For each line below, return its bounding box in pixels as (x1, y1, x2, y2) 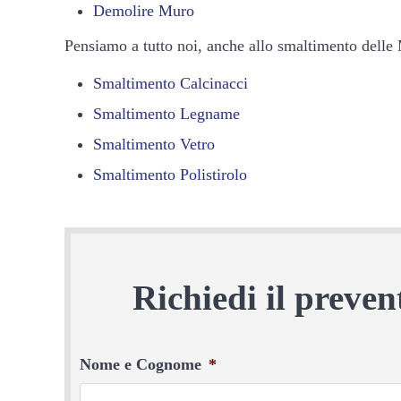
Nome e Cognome (80, 355, 201, 374)
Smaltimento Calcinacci (92, 73, 248, 92)
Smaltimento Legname (92, 104, 240, 123)
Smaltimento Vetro (92, 134, 215, 153)
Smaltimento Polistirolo (92, 165, 247, 183)
